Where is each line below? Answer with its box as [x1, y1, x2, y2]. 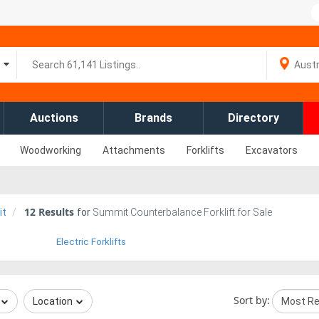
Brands [135, 111, 172, 125]
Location [33, 296, 73, 307]
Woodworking [20, 145, 81, 156]
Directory [227, 111, 279, 125]
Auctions [29, 111, 78, 125]
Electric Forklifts [56, 236, 126, 247]
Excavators [246, 145, 298, 156]
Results [36, 205, 77, 219]
